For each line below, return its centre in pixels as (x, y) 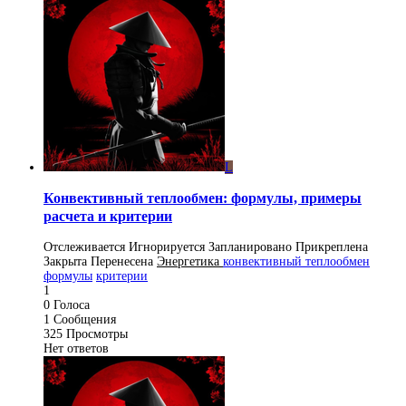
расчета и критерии (108, 216)
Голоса (72, 305)
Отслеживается (84, 247)
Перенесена (122, 262)
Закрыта (65, 262)
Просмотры (97, 334)
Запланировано (250, 247)
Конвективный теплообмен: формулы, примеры (203, 198)
